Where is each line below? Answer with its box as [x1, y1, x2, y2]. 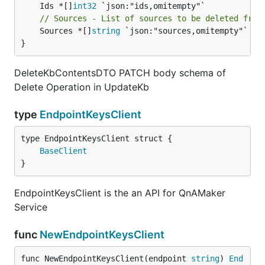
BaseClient [40, 146, 87, 156]
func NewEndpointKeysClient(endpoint [21, 254, 191, 263]
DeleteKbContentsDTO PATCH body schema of [14, 67, 226, 79]
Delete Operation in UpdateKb [14, 81, 149, 93]
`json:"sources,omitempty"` [120, 26, 248, 35]
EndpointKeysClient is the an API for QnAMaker [14, 187, 225, 199]
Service [14, 201, 47, 213]
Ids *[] [40, 1, 73, 11]
